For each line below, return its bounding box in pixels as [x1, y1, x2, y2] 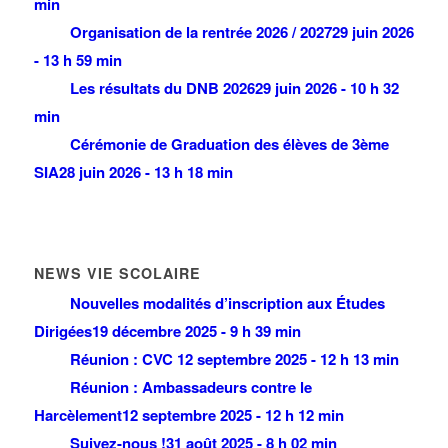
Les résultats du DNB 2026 [69, 77, 255, 100]
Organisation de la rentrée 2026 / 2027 [69, 21, 332, 44]
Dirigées [33, 320, 92, 343]
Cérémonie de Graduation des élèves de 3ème [69, 133, 389, 156]
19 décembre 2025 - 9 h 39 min [91, 320, 301, 343]
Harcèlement [33, 404, 122, 427]
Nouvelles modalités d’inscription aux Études [69, 292, 385, 315]
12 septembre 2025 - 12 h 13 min [176, 348, 399, 371]
